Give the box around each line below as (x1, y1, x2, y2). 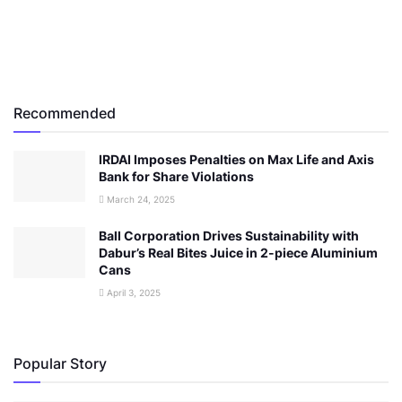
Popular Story (13, 354, 107, 372)
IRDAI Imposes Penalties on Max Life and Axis (99, 151, 374, 167)
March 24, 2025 (104, 193, 175, 205)
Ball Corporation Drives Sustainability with (99, 227, 359, 243)
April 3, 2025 (104, 286, 161, 298)
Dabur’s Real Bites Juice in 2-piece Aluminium (99, 244, 378, 260)
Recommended (13, 103, 116, 122)
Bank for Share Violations (99, 168, 254, 184)
